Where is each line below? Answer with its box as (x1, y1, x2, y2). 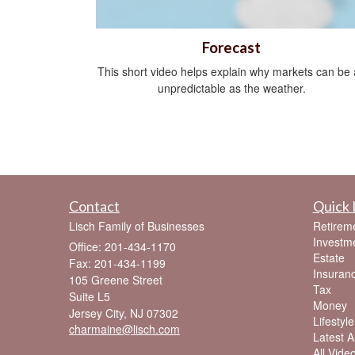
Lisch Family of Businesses (69, 218, 204, 235)
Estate (312, 250, 345, 266)
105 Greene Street (69, 272, 162, 288)
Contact (69, 197, 120, 216)
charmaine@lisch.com (69, 321, 180, 338)
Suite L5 (69, 288, 110, 305)
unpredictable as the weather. (157, 80, 306, 97)
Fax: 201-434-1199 (69, 255, 166, 272)
